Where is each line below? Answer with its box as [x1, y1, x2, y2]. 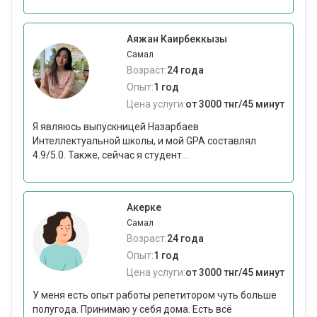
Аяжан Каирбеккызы [127, 33, 227, 45]
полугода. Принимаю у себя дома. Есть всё [33, 304, 232, 315]
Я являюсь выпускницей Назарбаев [33, 121, 199, 132]
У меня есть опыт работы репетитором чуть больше [33, 289, 277, 301]
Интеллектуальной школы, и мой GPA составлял [33, 135, 256, 146]
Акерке [127, 202, 161, 213]
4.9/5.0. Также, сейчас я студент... [33, 149, 188, 161]
